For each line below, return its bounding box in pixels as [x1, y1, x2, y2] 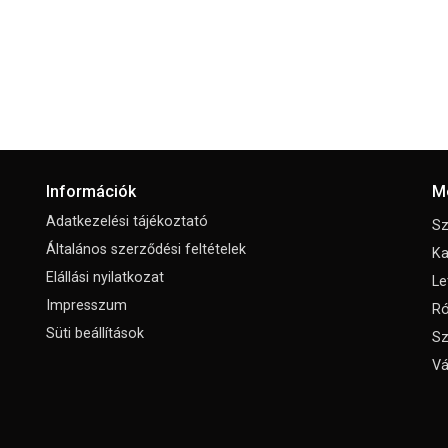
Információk [45, 182, 136, 202]
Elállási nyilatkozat [45, 269, 164, 287]
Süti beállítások [45, 325, 144, 343]
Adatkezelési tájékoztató [45, 213, 208, 231]
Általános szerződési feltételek [45, 241, 246, 259]
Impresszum [45, 297, 127, 315]
